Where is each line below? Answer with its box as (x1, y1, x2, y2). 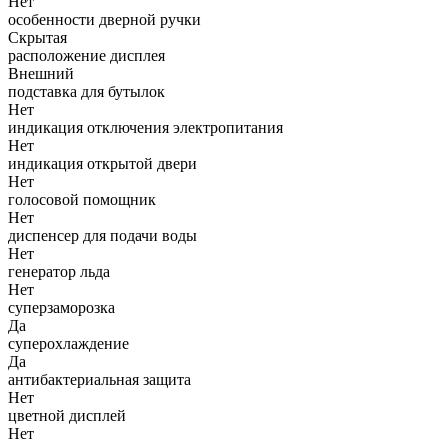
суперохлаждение (8, 335, 129, 353)
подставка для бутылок (8, 83, 165, 101)
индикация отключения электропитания (8, 119, 283, 137)
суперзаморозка (8, 299, 115, 317)
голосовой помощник (8, 191, 156, 209)
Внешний (8, 65, 74, 83)
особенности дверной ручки (8, 11, 201, 29)
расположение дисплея (8, 47, 165, 65)
